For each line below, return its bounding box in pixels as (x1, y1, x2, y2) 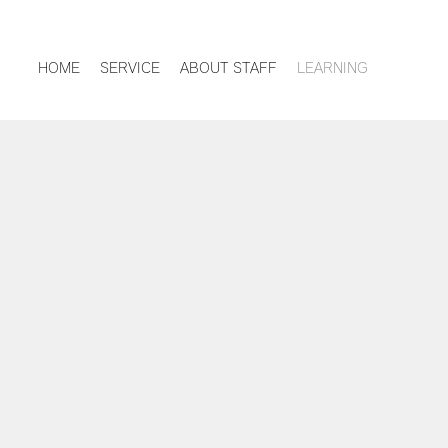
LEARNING (297, 61, 368, 75)
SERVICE (100, 61, 160, 75)
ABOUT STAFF (180, 61, 277, 75)
